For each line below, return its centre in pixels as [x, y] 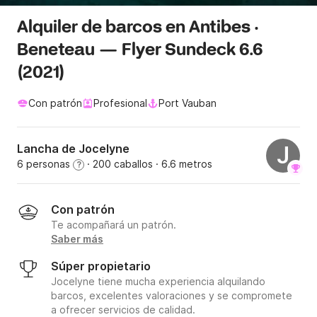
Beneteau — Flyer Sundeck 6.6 [140, 51]
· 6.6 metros [183, 164]
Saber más [77, 239]
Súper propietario [101, 266]
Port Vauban [188, 103]
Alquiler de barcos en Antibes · [138, 28]
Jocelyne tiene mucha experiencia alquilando [158, 282]
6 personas [45, 164]
